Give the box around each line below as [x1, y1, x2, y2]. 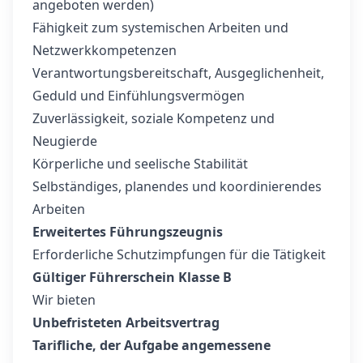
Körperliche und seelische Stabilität [32, 155, 248, 173]
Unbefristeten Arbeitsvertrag [32, 314, 220, 331]
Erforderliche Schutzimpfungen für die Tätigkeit [32, 246, 326, 263]
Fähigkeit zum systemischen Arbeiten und [32, 19, 288, 36]
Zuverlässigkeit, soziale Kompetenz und [32, 109, 275, 127]
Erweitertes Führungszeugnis [32, 223, 223, 241]
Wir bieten [32, 291, 96, 309]
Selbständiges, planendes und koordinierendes [32, 177, 322, 195]
